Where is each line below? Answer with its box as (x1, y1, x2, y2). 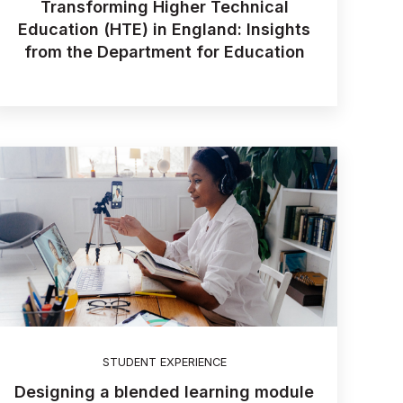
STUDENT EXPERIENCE (102, 355, 227, 370)
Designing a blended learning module (14, 381, 315, 401)
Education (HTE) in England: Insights (18, 20, 311, 40)
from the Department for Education (23, 42, 305, 62)
